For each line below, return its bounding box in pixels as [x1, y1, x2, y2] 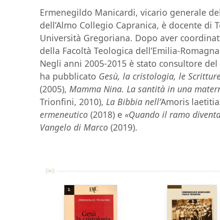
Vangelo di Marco [40, 121, 109, 133]
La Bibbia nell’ [106, 96, 161, 108]
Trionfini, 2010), [40, 96, 107, 108]
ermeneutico [40, 109, 88, 120]
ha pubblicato [40, 70, 99, 82]
